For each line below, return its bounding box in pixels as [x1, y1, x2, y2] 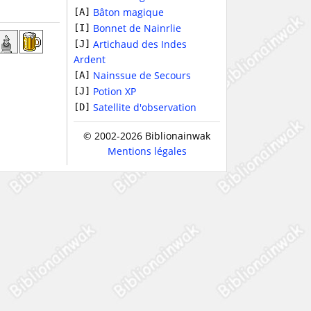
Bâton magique [93, 6, 164, 19]
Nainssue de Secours [93, 69, 191, 82]
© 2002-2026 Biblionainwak [83, 129, 210, 142]
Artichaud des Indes [93, 37, 187, 51]
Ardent [74, 53, 106, 66]
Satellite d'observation [93, 101, 196, 114]
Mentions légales [107, 144, 187, 158]
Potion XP [93, 85, 136, 98]
